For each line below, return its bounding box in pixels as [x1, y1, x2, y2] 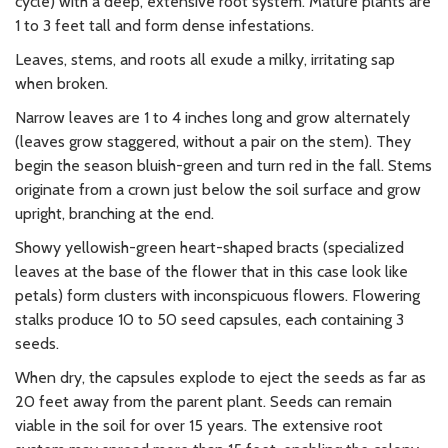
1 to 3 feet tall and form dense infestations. [15, 16, 318, 36]
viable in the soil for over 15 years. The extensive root [15, 416, 383, 436]
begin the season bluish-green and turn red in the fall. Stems [15, 156, 432, 176]
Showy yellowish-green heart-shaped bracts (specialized [15, 238, 404, 258]
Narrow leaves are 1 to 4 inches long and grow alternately [15, 108, 410, 128]
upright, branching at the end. [15, 204, 214, 224]
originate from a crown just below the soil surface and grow [15, 180, 421, 200]
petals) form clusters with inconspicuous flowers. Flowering [15, 286, 420, 306]
